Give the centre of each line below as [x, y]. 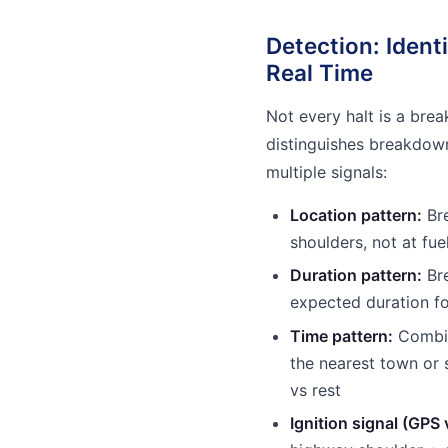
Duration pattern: [356, 275]
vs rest [315, 389]
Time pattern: [341, 335]
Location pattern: [356, 214]
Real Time [319, 72]
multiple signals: [326, 171]
